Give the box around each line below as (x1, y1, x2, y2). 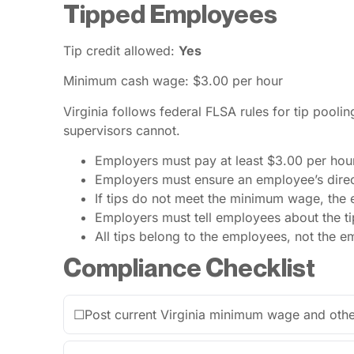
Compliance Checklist (63, 252, 315, 283)
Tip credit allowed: (63, 43, 179, 59)
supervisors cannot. (63, 122, 180, 138)
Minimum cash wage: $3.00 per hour (63, 73, 283, 89)
